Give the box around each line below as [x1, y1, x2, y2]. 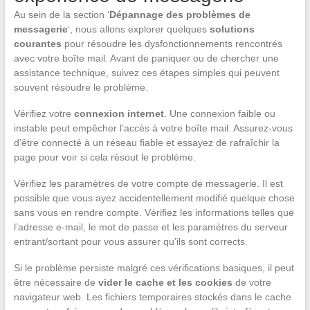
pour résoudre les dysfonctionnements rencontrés [61, 37, 282, 49]
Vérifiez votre [13, 107, 74, 119]
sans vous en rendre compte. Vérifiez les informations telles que [13, 206, 294, 218]
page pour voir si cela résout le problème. [13, 151, 196, 163]
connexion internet [73, 107, 164, 119]
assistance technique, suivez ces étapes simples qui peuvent [13, 66, 280, 78]
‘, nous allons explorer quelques [67, 23, 210, 35]
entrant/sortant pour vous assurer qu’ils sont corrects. [13, 235, 248, 247]
